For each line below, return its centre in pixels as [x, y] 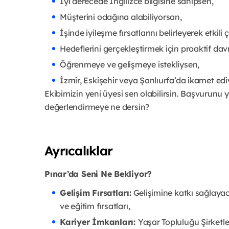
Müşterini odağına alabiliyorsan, [121, 17]
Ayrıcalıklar [78, 150]
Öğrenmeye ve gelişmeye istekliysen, [130, 64]
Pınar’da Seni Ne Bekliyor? [98, 174]
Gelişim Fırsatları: [96, 192]
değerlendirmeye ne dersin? [97, 107]
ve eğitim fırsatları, [95, 206]
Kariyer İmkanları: [99, 222]
